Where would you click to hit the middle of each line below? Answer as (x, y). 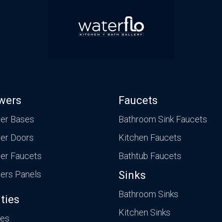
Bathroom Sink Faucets (163, 119)
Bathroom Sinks (148, 194)
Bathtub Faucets (150, 156)
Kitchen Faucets (150, 138)
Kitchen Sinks (144, 213)
